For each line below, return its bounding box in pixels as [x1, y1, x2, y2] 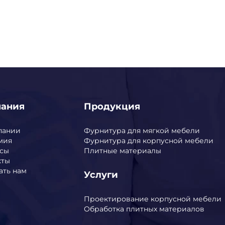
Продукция [83, 100, 140, 112]
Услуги [83, 169, 118, 180]
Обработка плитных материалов [83, 204, 204, 213]
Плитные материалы [83, 146, 161, 155]
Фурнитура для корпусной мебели [83, 136, 213, 145]
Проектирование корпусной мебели [83, 194, 221, 203]
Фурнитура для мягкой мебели [83, 126, 200, 135]
